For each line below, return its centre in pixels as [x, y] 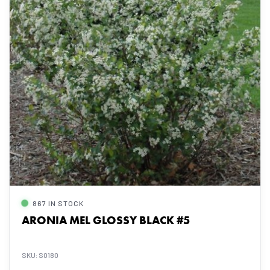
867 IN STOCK [58, 203]
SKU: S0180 [40, 255]
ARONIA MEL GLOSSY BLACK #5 [106, 220]
